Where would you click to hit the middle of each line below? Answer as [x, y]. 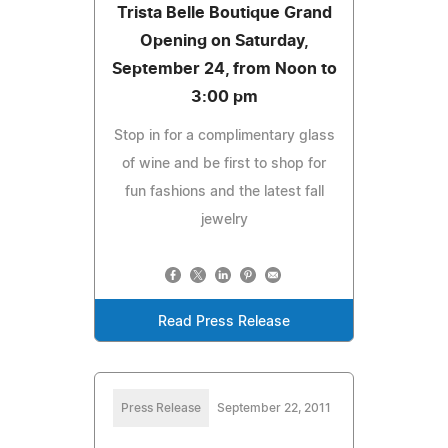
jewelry [224, 219]
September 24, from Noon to [224, 68]
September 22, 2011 [274, 407]
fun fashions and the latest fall [224, 191]
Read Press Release [224, 321]
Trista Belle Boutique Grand [224, 12]
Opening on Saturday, [224, 40]
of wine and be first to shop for [224, 163]
